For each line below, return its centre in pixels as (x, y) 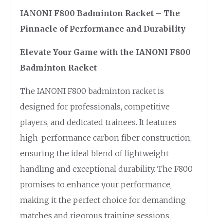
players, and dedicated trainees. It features (98, 122)
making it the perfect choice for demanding (103, 200)
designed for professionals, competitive (95, 106)
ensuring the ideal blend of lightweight (94, 153)
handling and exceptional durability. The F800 (106, 169)
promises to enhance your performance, (96, 184)
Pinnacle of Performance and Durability (103, 28)
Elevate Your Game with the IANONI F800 (105, 52)
